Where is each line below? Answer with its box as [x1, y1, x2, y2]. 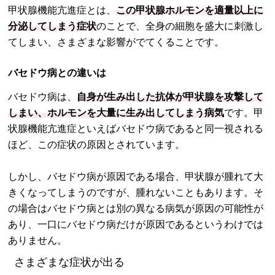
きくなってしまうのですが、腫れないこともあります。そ [8, 187, 264, 198]
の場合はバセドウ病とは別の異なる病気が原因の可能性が [8, 203, 264, 214]
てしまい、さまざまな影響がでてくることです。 [8, 37, 225, 47]
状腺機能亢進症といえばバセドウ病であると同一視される [8, 123, 264, 134]
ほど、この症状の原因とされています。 [8, 139, 185, 150]
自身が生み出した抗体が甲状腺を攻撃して [77, 91, 264, 102]
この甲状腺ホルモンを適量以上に [116, 5, 264, 15]
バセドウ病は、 [8, 91, 77, 102]
